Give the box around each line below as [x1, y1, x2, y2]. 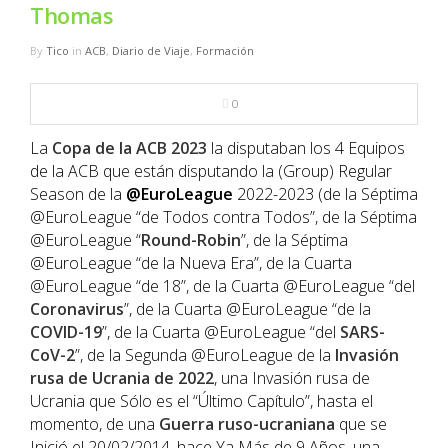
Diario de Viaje [112, 43, 190, 59]
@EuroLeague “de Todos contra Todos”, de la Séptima [30, 206, 417, 229]
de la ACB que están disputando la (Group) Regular [30, 160, 392, 183]
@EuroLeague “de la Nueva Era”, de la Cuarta [30, 252, 352, 275]
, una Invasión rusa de [214, 367, 370, 390]
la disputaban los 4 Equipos [207, 137, 405, 160]
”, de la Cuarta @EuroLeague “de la [124, 298, 371, 321]
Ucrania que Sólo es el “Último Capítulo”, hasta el [30, 390, 373, 413]
